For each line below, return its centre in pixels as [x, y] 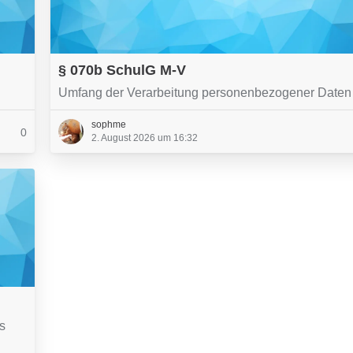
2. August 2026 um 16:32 [145, 138]
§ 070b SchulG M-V [122, 70]
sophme [109, 124]
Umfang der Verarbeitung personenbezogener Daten [205, 93]
